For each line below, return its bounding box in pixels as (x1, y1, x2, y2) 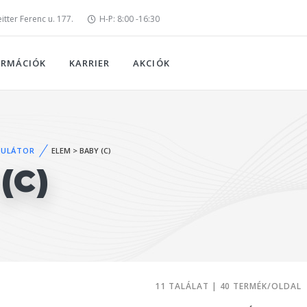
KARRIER (69, 57, 110, 69)
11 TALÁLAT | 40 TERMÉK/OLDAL (155, 280, 302, 292)
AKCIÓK (133, 57, 170, 69)
